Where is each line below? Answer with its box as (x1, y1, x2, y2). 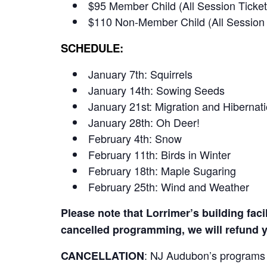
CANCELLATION (61, 248, 144, 263)
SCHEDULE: (61, 40, 126, 56)
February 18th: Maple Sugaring (88, 163, 236, 178)
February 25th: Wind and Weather (88, 179, 249, 194)
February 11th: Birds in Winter (88, 147, 231, 162)
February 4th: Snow (88, 131, 182, 146)
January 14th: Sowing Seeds (88, 82, 225, 98)
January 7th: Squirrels (88, 66, 193, 82)
